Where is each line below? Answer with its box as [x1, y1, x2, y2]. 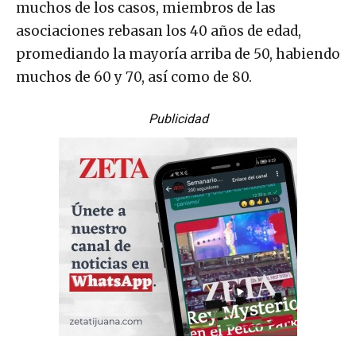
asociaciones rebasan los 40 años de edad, [16, 21, 301, 40]
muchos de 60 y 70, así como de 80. [16, 68, 252, 86]
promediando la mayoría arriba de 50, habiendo [16, 44, 340, 63]
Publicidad [148, 110, 208, 126]
